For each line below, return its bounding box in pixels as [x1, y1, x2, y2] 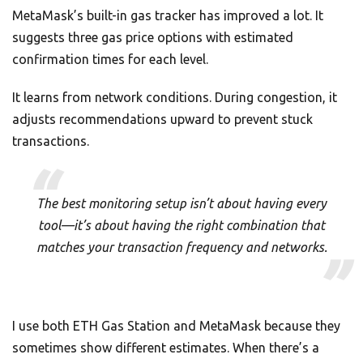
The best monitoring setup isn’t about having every [36, 196, 327, 211]
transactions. [12, 134, 89, 149]
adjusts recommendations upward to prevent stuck [12, 112, 313, 127]
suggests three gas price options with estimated [12, 30, 293, 45]
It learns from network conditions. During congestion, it [12, 90, 337, 105]
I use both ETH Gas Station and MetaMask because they [12, 318, 340, 334]
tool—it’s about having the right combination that [38, 218, 325, 233]
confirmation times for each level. [12, 52, 208, 67]
